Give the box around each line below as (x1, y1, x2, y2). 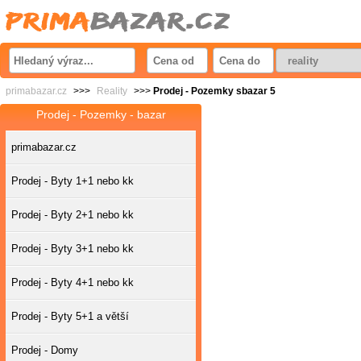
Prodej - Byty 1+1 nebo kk (11, 175, 134, 187)
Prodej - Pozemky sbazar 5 (153, 85, 276, 97)
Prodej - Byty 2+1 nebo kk (11, 209, 134, 221)
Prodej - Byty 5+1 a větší (11, 310, 129, 322)
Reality (97, 85, 127, 97)
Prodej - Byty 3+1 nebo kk (11, 243, 134, 255)
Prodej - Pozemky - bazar (35, 108, 166, 121)
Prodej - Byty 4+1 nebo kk (11, 276, 134, 288)
